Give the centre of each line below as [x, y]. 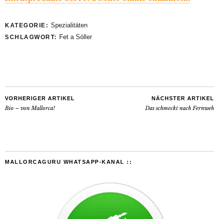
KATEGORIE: [28, 25]
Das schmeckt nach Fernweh [180, 108]
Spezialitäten [69, 25]
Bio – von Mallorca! [30, 108]
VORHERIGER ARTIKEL [40, 98]
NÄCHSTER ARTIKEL [183, 98]
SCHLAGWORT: [32, 37]
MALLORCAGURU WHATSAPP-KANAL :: [68, 162]
